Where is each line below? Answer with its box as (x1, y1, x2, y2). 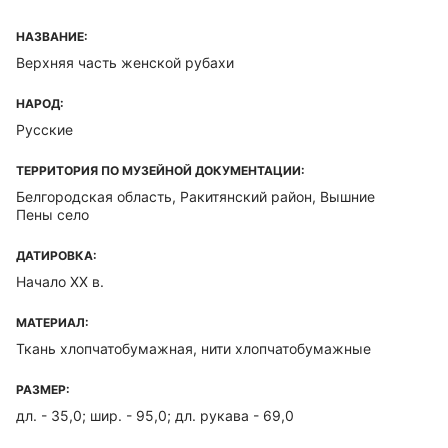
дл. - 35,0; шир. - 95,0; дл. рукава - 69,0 (16, 407, 294, 424)
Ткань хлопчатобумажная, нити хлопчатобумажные (16, 340, 371, 357)
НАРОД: (16, 96, 64, 111)
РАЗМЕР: (16, 382, 70, 397)
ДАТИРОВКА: (16, 248, 97, 263)
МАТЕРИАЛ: (16, 315, 89, 330)
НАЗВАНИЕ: (16, 29, 88, 44)
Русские (16, 121, 73, 138)
